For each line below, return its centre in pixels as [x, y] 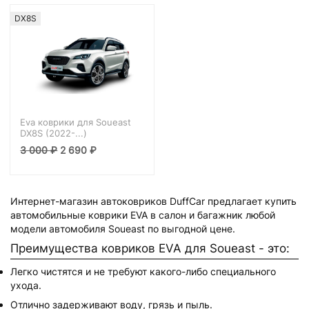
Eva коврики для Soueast [76, 122]
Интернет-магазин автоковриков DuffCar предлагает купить [153, 201]
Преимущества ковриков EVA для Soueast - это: [150, 248]
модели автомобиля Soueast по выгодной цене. [123, 228]
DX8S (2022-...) [54, 133]
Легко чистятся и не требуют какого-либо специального [143, 272]
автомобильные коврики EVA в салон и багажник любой [143, 215]
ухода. [26, 286]
